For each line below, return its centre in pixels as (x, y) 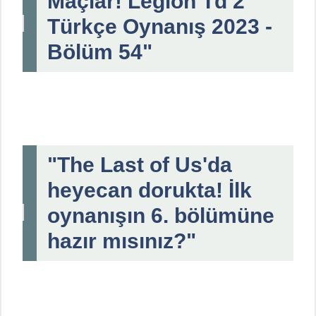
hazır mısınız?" (122, 241)
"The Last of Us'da (140, 165)
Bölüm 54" (100, 52)
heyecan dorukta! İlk (150, 190)
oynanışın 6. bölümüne (161, 216)
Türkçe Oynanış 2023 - (160, 27)
